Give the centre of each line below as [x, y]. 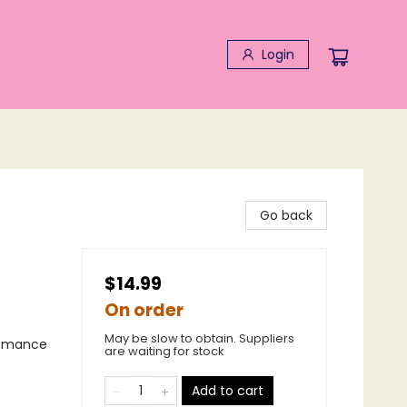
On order [144, 310]
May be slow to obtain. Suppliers [199, 338]
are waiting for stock [164, 351]
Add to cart [228, 391]
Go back [286, 215]
